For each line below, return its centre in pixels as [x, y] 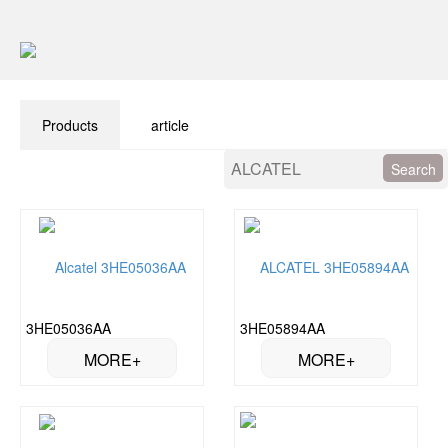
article [170, 125]
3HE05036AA [68, 327]
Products [70, 125]
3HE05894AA [282, 327]
